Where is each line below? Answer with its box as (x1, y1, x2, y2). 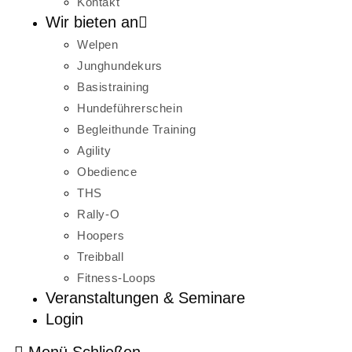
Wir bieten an (46, 13, 138, 31)
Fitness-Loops (77, 270, 156, 284)
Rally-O (77, 207, 120, 221)
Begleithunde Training (77, 122, 196, 136)
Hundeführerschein (77, 101, 183, 115)
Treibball (77, 249, 124, 263)
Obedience (77, 164, 137, 178)
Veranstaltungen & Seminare (46, 288, 245, 306)
